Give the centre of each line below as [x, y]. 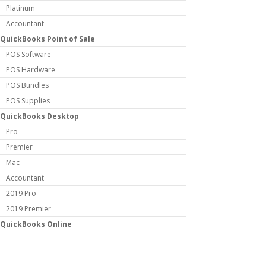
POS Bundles [27, 85]
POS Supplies [28, 101]
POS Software [28, 55]
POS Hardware [30, 70]
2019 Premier [28, 209]
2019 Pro [21, 194]
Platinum [20, 8]
